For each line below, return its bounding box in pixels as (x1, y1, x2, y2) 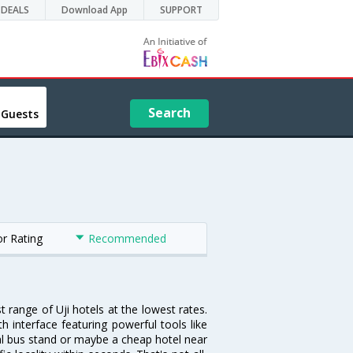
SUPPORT (160, 3, 203, 17)
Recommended (87, 231, 166, 246)
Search (148, 104, 191, 121)
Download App (61, 3, 128, 17)
